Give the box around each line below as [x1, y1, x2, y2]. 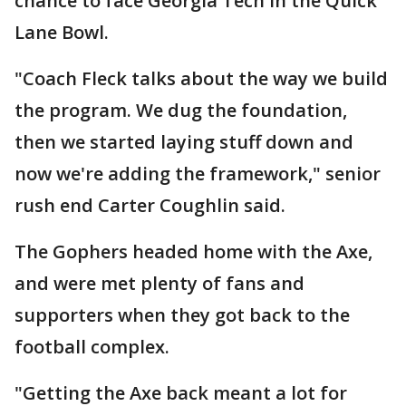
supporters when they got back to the [14, 303, 350, 327]
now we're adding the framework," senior [14, 161, 381, 186]
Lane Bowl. [14, 20, 109, 44]
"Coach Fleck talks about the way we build [14, 66, 388, 91]
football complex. [14, 334, 169, 359]
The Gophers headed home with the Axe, [14, 239, 372, 264]
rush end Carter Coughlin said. [14, 193, 285, 217]
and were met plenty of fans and [14, 271, 304, 295]
